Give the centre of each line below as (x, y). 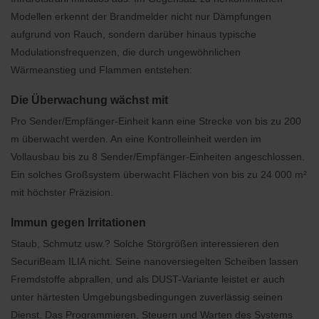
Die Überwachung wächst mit (89, 100)
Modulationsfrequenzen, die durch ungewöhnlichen (126, 52)
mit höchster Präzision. (62, 192)
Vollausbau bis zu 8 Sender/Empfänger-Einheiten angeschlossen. (158, 157)
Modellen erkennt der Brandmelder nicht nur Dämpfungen (141, 16)
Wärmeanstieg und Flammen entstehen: (101, 70)
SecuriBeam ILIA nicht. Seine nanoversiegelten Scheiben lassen (155, 261)
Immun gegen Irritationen (78, 223)
